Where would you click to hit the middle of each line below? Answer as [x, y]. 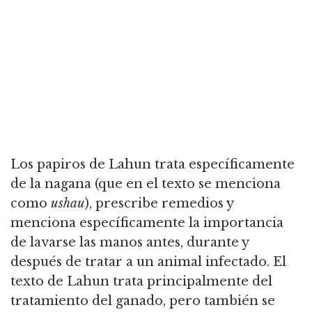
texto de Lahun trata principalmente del [141, 282]
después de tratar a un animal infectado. [140, 262]
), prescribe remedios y [159, 204]
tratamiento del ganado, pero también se [143, 301]
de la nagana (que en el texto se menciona [146, 184]
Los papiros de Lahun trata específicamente [153, 165]
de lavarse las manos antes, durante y [130, 243]
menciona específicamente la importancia [147, 223]
